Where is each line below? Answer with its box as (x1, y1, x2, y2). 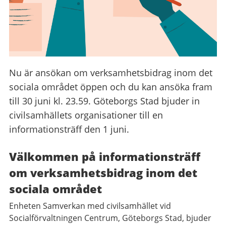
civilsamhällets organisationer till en (9, 108, 163, 121)
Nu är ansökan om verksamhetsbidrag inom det (9, 66, 212, 79)
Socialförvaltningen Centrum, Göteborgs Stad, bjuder (9, 212, 211, 223)
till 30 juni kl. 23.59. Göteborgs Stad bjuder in (9, 94, 200, 107)
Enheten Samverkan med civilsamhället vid (9, 200, 171, 211)
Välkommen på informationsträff (9, 148, 200, 164)
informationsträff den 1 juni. (9, 123, 129, 135)
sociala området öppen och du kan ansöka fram (9, 80, 212, 93)
